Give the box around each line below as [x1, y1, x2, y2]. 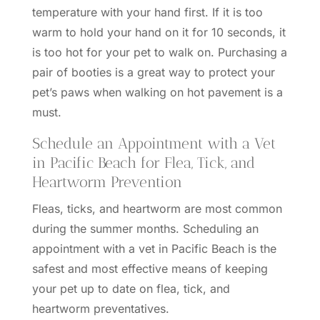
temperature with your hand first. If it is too [31, 5, 263, 19]
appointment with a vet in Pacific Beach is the [31, 241, 276, 256]
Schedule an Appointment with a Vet [31, 134, 276, 152]
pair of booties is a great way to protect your [31, 65, 275, 79]
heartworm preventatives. [31, 301, 169, 316]
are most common [180, 201, 282, 216]
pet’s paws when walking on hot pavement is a [31, 85, 283, 99]
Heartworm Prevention [31, 173, 182, 191]
